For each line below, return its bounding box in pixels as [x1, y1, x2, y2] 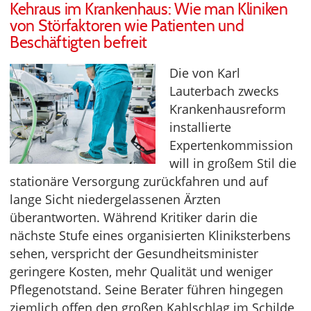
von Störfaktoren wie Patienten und [10, 15, 244, 35]
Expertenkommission [169, 136, 293, 153]
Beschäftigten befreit [10, 32, 148, 52]
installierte [169, 118, 231, 135]
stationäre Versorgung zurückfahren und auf [10, 172, 268, 190]
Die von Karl [169, 64, 240, 81]
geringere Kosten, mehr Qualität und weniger [10, 262, 273, 280]
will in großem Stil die [169, 154, 296, 171]
